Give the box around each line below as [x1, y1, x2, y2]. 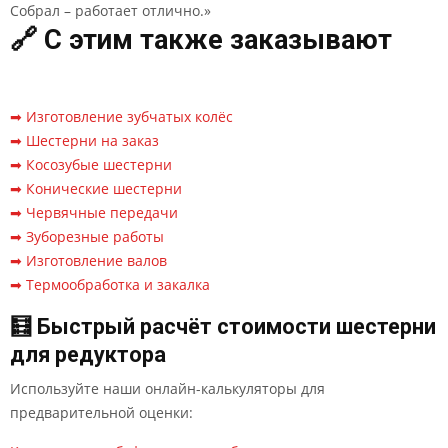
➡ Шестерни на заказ [10, 131, 159, 150]
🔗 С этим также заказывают [10, 24, 392, 56]
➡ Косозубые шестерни [10, 155, 172, 174]
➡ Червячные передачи [10, 203, 178, 222]
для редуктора [10, 342, 166, 367]
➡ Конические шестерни [10, 179, 182, 198]
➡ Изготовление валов [10, 251, 167, 270]
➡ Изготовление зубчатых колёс [10, 107, 233, 126]
